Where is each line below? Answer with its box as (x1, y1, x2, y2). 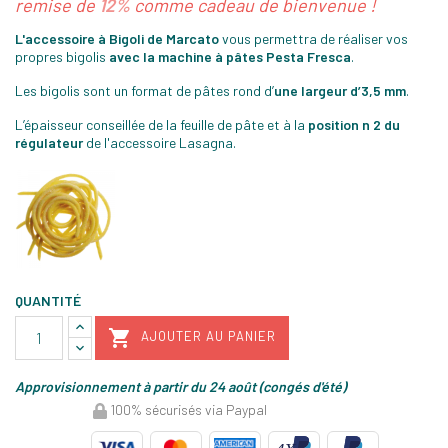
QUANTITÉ (15, 291, 81, 309)
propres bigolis (15, 47, 109, 65)
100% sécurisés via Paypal (107, 400, 267, 418)
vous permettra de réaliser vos (219, 29, 408, 47)
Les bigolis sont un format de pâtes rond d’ (15, 81, 274, 99)
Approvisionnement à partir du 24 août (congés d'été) (15, 377, 346, 395)
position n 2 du (305, 115, 400, 133)
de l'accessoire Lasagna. (83, 133, 236, 151)
